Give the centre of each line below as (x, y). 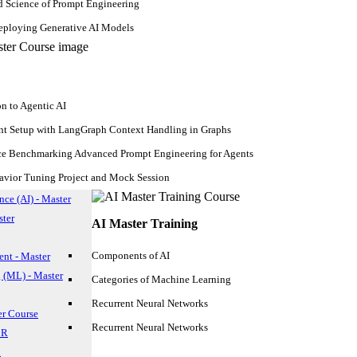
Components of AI (131, 255)
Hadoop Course (178, 287)
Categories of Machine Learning (161, 279)
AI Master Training (145, 224)
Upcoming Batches (178, 304)
